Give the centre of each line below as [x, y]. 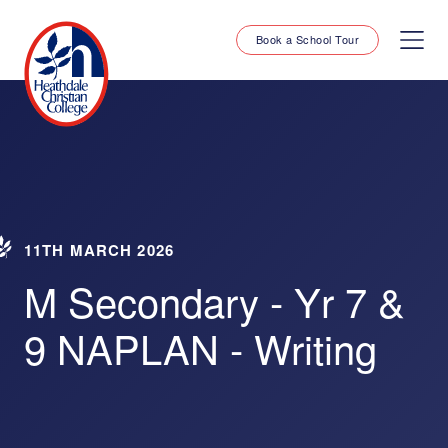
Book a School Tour [307, 39]
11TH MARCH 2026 [99, 250]
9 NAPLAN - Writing [200, 347]
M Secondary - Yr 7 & [214, 300]
